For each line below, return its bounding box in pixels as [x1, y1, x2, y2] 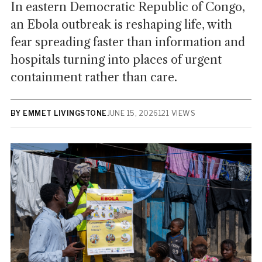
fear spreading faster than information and [10, 35, 245, 49]
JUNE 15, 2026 [106, 109, 158, 118]
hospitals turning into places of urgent [10, 53, 222, 67]
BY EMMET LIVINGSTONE [10, 109, 107, 118]
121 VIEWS [158, 109, 196, 118]
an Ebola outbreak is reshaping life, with [10, 18, 232, 32]
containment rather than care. [10, 70, 177, 84]
